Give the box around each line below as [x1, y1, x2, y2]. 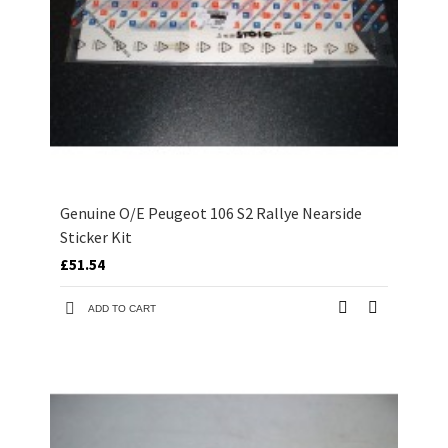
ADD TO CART [88, 303, 156, 315]
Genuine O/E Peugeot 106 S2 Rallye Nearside [60, 203, 362, 224]
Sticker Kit [60, 227, 132, 248]
